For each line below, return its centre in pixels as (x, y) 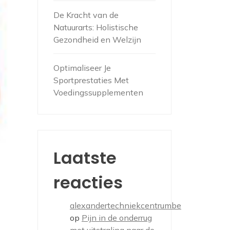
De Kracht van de (86, 15)
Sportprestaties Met (91, 80)
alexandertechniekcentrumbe (126, 205)
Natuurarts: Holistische (96, 27)
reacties (88, 183)
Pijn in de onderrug (117, 218)
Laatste (85, 158)
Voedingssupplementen (98, 92)
